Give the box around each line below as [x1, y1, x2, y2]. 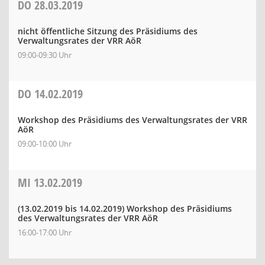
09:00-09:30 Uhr [18, 50, 72, 60]
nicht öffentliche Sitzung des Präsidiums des [18, 25, 198, 37]
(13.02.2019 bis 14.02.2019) [18, 203, 124, 214]
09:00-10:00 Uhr [18, 138, 72, 149]
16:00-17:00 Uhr [18, 227, 72, 238]
